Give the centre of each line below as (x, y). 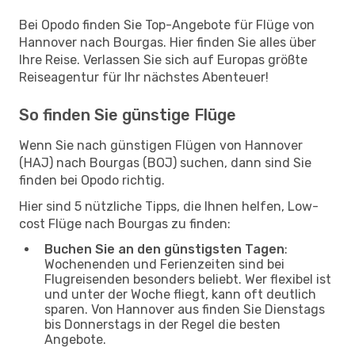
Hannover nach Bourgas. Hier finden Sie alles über (168, 42)
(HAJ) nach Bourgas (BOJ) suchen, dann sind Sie (165, 162)
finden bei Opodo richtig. (92, 180)
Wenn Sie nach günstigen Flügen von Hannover (161, 145)
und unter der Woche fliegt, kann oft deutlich (180, 294)
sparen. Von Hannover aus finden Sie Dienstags (185, 309)
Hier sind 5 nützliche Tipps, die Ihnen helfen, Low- (169, 206)
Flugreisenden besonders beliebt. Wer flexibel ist (188, 279)
